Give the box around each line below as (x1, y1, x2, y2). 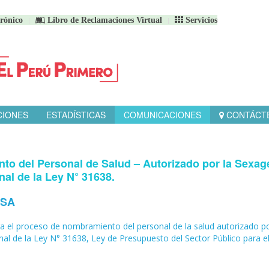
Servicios (183, 16, 217, 25)
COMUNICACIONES (124, 109, 201, 121)
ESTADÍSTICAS (46, 109, 106, 121)
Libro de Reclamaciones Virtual (45, 16, 162, 25)
